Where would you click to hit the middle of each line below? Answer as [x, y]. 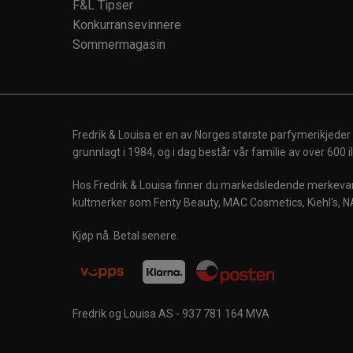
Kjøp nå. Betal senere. [126, 236]
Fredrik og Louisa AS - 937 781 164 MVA [171, 314]
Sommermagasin [119, 45]
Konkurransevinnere [127, 25]
